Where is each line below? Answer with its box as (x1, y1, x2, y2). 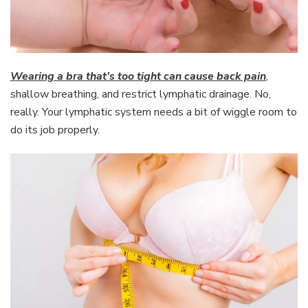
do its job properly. (10, 122, 100, 137)
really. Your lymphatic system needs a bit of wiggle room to (10, 104, 297, 120)
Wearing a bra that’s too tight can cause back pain (10, 68, 266, 84)
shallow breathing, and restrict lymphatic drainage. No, (10, 86, 271, 102)
